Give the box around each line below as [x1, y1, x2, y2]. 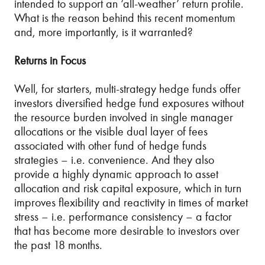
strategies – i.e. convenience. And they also [14, 153, 214, 167]
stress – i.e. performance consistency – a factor [14, 209, 232, 224]
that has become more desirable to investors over [14, 224, 240, 238]
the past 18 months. [14, 238, 102, 252]
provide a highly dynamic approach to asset [14, 167, 218, 181]
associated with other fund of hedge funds [14, 138, 206, 153]
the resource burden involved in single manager [14, 110, 233, 124]
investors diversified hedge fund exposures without [14, 96, 244, 110]
